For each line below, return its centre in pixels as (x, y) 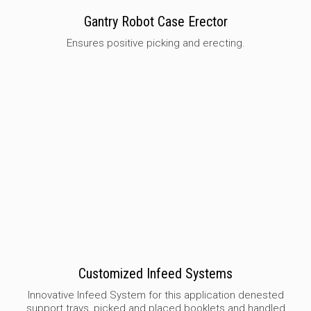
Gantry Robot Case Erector (155, 21)
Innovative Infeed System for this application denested (155, 295)
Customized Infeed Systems (155, 274)
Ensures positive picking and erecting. (155, 43)
